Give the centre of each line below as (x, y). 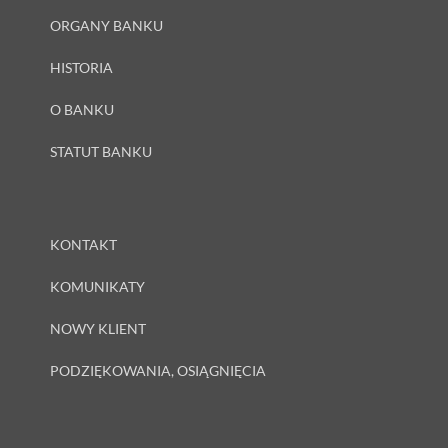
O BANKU (82, 109)
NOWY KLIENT (98, 328)
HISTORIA (81, 67)
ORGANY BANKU (106, 25)
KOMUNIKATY (97, 286)
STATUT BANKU (101, 151)
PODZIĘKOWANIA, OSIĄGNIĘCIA (158, 370)
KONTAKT (83, 244)
